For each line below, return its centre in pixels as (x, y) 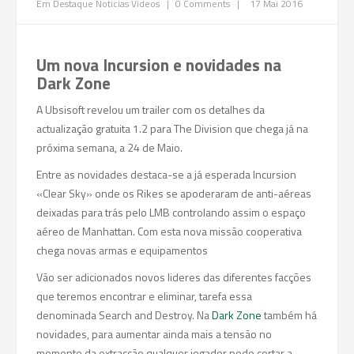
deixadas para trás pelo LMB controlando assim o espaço (171, 212)
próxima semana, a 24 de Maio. (109, 147)
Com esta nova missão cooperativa (220, 231)
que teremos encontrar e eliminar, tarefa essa (144, 296)
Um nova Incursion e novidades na (159, 65)
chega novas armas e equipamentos (122, 250)
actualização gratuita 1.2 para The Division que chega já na (172, 128)
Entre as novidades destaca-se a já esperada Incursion (166, 174)
